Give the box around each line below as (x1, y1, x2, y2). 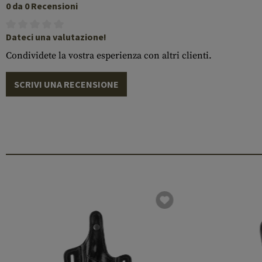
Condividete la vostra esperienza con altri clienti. (6, 50, 212, 61)
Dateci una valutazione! (6, 31, 106, 43)
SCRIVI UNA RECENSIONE (14, 78, 119, 90)
